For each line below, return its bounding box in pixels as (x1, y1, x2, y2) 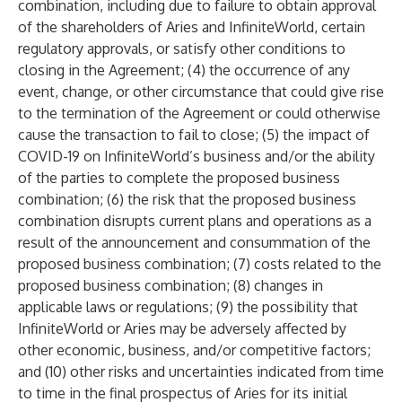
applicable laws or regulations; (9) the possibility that (18, 298, 358, 316)
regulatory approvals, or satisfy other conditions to (18, 39, 345, 57)
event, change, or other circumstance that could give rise (18, 83, 384, 100)
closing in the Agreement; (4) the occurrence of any (18, 61, 350, 79)
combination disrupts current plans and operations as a (18, 212, 371, 230)
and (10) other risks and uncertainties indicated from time (18, 363, 384, 380)
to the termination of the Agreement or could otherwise (18, 104, 380, 122)
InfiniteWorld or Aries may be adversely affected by (18, 319, 346, 337)
